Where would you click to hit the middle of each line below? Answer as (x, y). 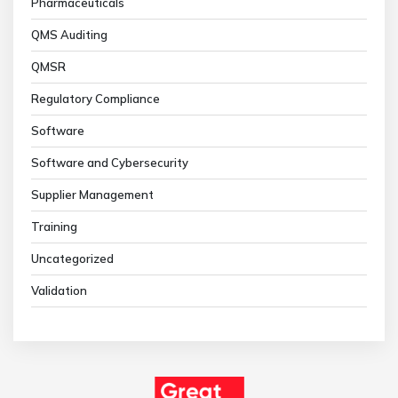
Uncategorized (72, 259)
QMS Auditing (69, 35)
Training (54, 227)
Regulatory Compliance (96, 99)
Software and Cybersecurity (110, 163)
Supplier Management (92, 195)
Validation (59, 291)
